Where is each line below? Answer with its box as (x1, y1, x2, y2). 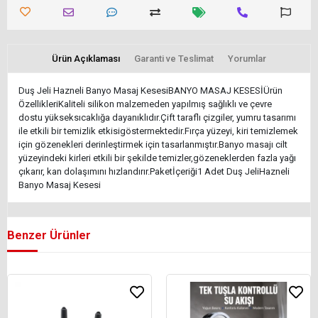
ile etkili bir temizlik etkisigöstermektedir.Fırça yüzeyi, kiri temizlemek (18, 126, 298, 137)
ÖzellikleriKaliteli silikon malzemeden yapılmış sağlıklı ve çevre (18, 99, 272, 110)
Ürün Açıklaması (52, 53, 120, 65)
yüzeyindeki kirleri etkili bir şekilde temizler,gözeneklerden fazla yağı (18, 153, 296, 164)
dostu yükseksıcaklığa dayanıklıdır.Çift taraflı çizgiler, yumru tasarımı (18, 112, 296, 124)
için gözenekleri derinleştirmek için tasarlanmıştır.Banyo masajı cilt (18, 139, 287, 150)
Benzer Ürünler (7, 227, 91, 242)
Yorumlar (228, 53, 266, 65)
